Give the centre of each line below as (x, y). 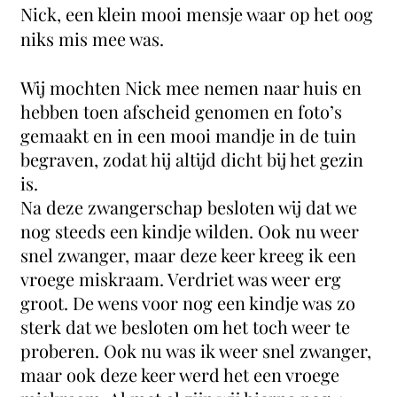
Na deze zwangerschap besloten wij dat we (189, 207)
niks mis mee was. (93, 39)
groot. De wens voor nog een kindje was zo (188, 303)
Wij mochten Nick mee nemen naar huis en (191, 87)
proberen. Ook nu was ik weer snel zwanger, (196, 350)
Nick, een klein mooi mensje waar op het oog (197, 14)
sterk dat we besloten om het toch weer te (186, 327)
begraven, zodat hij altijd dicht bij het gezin (192, 159)
